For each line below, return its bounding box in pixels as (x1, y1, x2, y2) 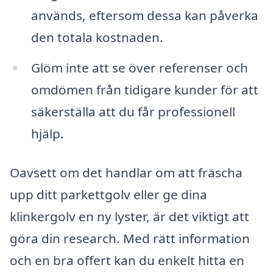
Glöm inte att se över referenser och (30, 59, 248, 77)
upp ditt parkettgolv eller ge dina (10, 185, 207, 203)
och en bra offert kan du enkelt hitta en (10, 251, 244, 269)
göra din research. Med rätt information (10, 229, 250, 247)
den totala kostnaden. (30, 29, 163, 46)
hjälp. (30, 125, 64, 143)
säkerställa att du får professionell (30, 103, 235, 121)
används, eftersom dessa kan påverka (30, 7, 258, 24)
